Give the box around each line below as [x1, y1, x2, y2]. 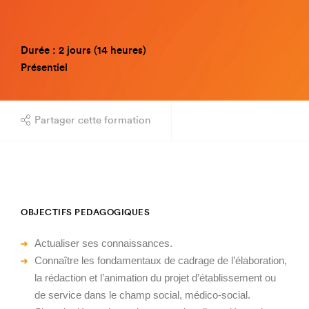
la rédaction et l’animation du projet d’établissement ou [34, 272, 276, 283]
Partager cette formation [34, 115, 150, 126]
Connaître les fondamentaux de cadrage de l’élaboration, [34, 255, 287, 266]
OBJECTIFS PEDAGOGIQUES [21, 208, 150, 217]
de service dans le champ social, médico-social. [34, 289, 250, 301]
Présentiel [21, 63, 68, 73]
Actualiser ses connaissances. [34, 237, 172, 249]
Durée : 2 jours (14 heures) [21, 46, 146, 56]
